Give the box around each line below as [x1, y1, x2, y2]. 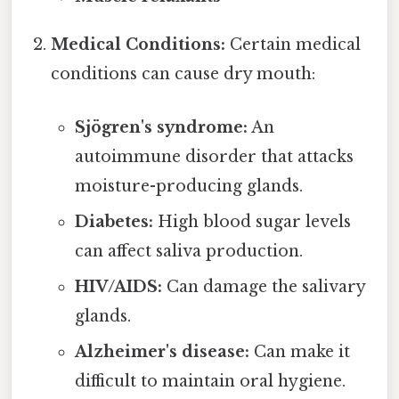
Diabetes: [74, 211, 153, 232]
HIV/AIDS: [74, 276, 162, 297]
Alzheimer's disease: [74, 341, 249, 362]
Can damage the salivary [161, 276, 365, 297]
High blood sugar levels [152, 211, 351, 232]
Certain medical [225, 35, 362, 55]
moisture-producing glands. [74, 175, 303, 196]
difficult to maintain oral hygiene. [74, 370, 346, 391]
